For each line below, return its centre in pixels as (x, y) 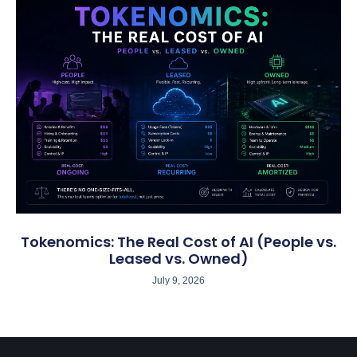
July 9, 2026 (178, 280)
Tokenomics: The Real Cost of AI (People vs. (178, 241)
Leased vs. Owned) (178, 258)
